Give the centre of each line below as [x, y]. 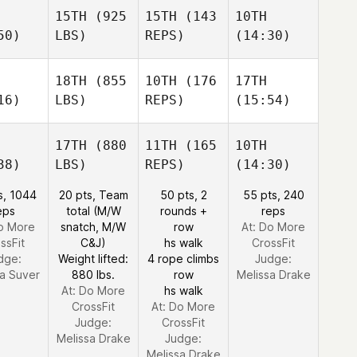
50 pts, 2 [183, 195]
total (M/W [93, 211]
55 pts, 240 [273, 195]
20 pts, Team [93, 195]
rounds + [183, 211]
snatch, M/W [93, 227]
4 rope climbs [183, 259]
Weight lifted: [93, 259]
